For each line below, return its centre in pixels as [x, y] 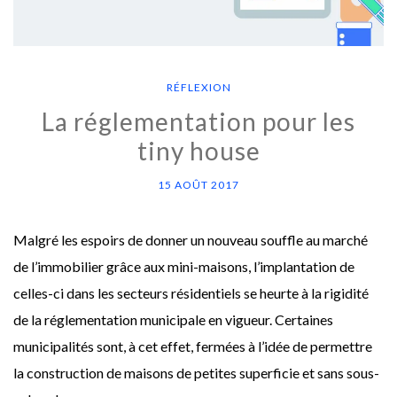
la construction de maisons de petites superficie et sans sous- [196, 372]
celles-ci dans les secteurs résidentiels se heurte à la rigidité [191, 292]
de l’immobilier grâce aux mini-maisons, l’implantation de [184, 266]
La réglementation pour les [198, 121]
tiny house [198, 150]
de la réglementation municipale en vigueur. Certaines [173, 319]
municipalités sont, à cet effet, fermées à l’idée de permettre [193, 346]
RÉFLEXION [198, 87]
